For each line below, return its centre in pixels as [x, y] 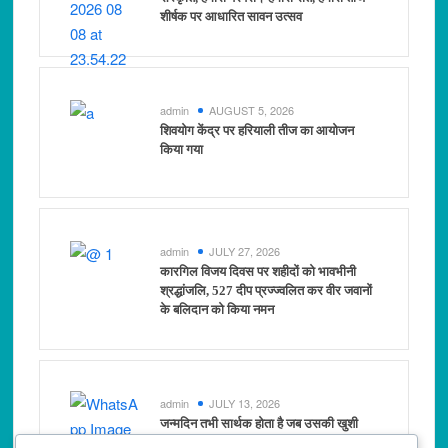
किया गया [182, 149]
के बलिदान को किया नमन [217, 309]
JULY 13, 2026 [245, 402]
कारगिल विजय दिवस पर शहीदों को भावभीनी [258, 271]
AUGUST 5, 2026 [252, 109]
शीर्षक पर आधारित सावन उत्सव [231, 16]
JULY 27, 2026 [245, 250]
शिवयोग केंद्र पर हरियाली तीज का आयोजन [257, 130]
